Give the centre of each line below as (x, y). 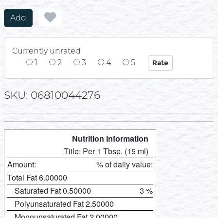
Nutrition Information (110, 138)
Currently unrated (46, 51)
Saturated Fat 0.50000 (53, 190)
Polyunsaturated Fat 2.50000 (64, 203)
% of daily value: (125, 164)
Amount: (22, 164)
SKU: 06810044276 (52, 95)
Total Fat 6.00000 (37, 177)
